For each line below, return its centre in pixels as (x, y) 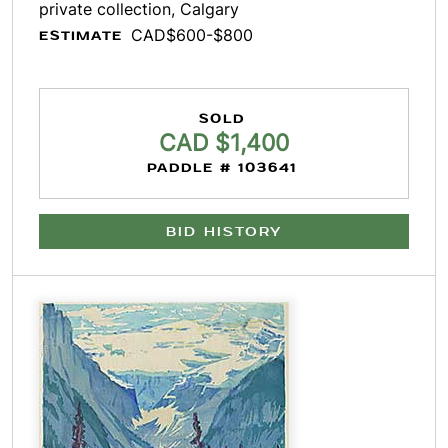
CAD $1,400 (224, 143)
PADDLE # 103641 (222, 168)
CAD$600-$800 (192, 35)
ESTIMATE (81, 36)
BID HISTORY (224, 231)
